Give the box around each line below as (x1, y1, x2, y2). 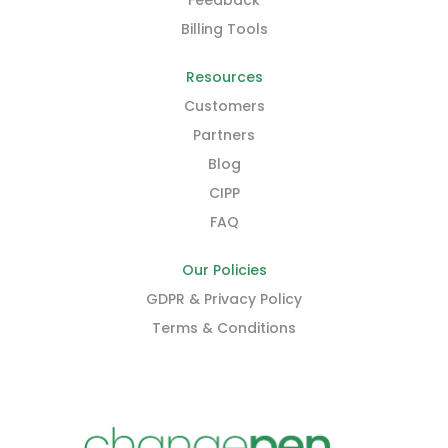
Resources (185, 67, 263, 88)
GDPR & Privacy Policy (146, 289, 302, 310)
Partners (193, 125, 255, 146)
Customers (183, 96, 265, 117)
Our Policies (181, 260, 267, 281)
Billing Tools (180, 19, 268, 40)
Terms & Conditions (152, 318, 296, 339)
